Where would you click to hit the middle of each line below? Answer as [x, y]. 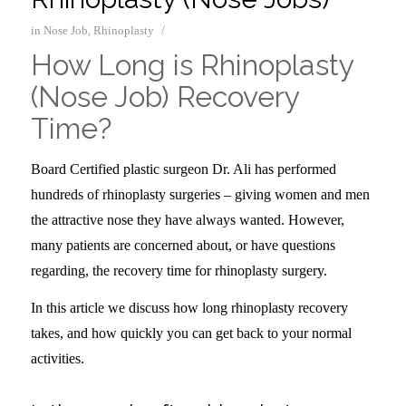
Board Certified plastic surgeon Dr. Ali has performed [183, 169]
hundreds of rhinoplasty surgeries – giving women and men [200, 194]
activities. [57, 359]
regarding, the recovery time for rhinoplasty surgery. [179, 270]
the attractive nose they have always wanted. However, [187, 219]
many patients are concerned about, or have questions [183, 245]
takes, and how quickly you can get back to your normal [191, 333]
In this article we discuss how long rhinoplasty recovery [189, 308]
